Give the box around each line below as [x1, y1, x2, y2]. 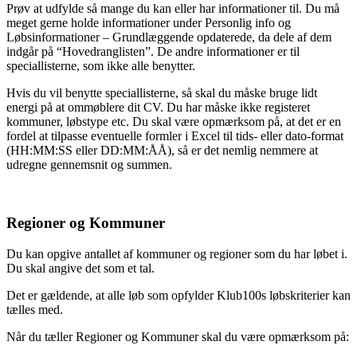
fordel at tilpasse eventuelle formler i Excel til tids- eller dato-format [6, 129, 343, 143]
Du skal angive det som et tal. [6, 261, 155, 275]
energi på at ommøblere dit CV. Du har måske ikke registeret [6, 100, 310, 115]
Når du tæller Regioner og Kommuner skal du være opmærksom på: [6, 329, 349, 343]
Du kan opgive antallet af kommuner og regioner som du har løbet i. [6, 246, 347, 261]
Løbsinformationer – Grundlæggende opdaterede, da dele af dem [6, 30, 331, 45]
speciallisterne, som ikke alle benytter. [6, 59, 195, 73]
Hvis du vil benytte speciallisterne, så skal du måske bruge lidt [6, 86, 317, 100]
